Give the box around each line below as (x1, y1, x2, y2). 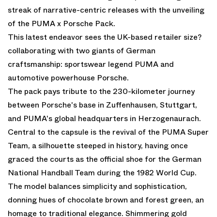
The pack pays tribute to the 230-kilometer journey (8, 86, 195, 97)
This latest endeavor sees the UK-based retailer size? (8, 31, 201, 43)
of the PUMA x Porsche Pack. (8, 18, 115, 29)
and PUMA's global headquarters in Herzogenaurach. (8, 113, 201, 124)
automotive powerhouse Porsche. (8, 72, 129, 83)
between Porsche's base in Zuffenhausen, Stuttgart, (8, 99, 197, 110)
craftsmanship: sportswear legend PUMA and (8, 59, 174, 70)
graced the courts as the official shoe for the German (8, 154, 201, 165)
